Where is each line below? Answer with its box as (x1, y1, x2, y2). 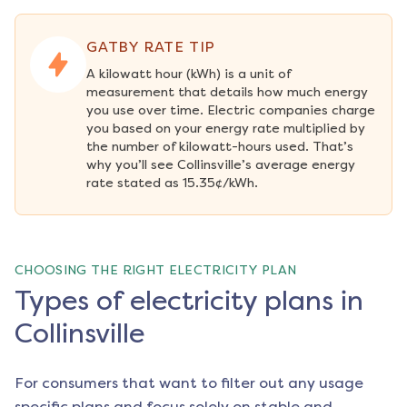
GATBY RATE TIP (86, 38, 216, 55)
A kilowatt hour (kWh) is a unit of (86, 66, 291, 82)
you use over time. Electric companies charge (86, 103, 375, 118)
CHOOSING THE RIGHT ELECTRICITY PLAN (15, 263, 297, 278)
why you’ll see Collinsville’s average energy (86, 157, 355, 173)
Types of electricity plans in (15, 284, 363, 317)
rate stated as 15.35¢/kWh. (86, 175, 258, 191)
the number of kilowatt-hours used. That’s (86, 139, 353, 154)
